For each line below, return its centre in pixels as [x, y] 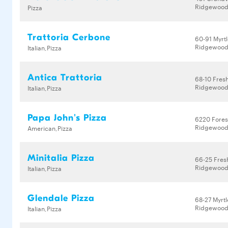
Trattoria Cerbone [69, 37]
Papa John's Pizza [67, 118]
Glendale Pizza [61, 198]
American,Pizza [50, 128]
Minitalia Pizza [61, 158]
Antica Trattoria [65, 78]
